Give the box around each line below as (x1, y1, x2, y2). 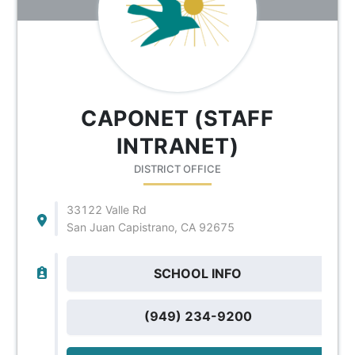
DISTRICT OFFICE (133, 162, 221, 175)
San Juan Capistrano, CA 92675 (66, 219, 235, 234)
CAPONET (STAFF (81, 105, 274, 132)
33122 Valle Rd (66, 202, 147, 216)
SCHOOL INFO (154, 265, 242, 281)
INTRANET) (116, 132, 239, 159)
